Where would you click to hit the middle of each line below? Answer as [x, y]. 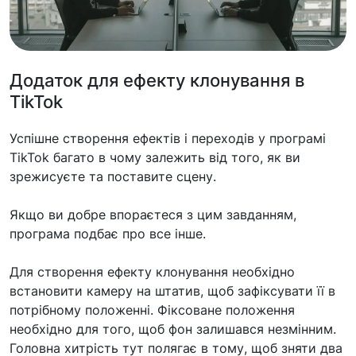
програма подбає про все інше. [108, 233]
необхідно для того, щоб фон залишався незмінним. [173, 329]
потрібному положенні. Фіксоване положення [152, 310]
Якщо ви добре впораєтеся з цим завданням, [153, 214]
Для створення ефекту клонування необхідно [152, 271]
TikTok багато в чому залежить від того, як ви [155, 157]
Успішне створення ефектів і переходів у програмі [168, 138]
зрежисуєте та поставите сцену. [113, 176]
